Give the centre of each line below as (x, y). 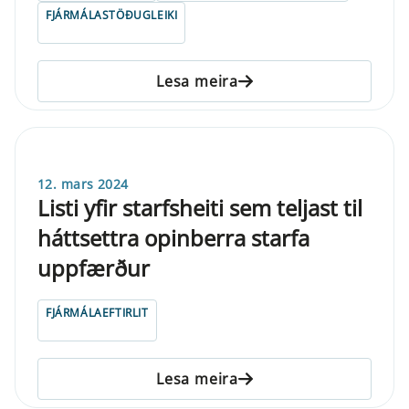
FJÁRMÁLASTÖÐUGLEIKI (112, 15)
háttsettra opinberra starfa (173, 237)
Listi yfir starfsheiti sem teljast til (200, 207)
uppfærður (94, 267)
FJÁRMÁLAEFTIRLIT (97, 312)
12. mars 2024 (83, 184)
